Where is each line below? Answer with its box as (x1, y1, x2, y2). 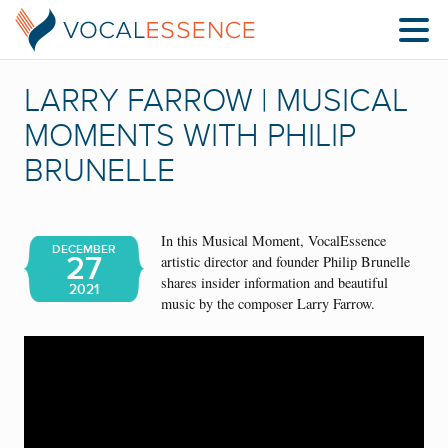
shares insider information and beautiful (161, 273, 389, 293)
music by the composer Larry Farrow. (161, 294, 376, 314)
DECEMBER (52, 241, 116, 257)
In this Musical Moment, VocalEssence (161, 231, 387, 251)
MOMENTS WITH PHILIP (24, 116, 356, 156)
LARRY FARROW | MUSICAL (24, 81, 408, 121)
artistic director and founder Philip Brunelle (161, 252, 411, 272)
